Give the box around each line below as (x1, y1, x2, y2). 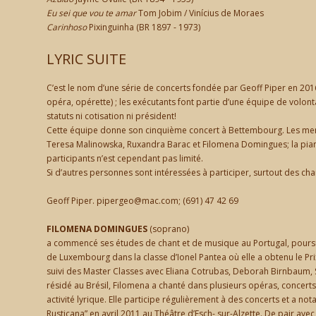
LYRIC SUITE (47, 49, 126, 68)
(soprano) (147, 223, 189, 235)
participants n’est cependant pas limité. (47, 152, 203, 164)
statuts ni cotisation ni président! (47, 110, 176, 122)
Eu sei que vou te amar (47, 7, 136, 19)
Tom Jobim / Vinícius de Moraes (136, 7, 264, 19)
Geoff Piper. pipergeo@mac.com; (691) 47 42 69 (47, 195, 238, 207)
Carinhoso (47, 21, 87, 33)
